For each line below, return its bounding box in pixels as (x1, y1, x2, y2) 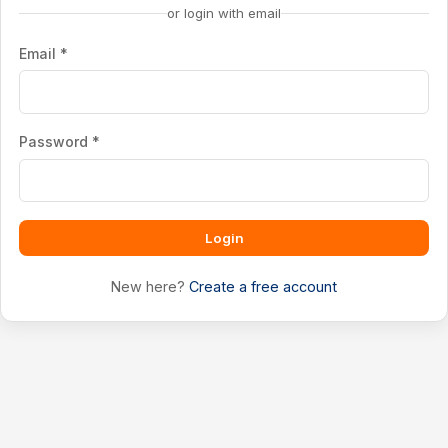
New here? (111, 278, 189, 296)
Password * (18, 133, 100, 151)
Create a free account (189, 278, 337, 296)
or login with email (167, 4, 281, 21)
